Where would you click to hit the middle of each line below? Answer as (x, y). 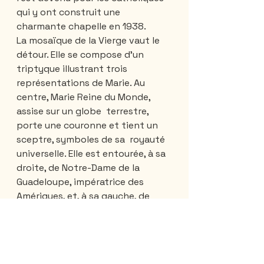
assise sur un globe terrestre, (84, 111)
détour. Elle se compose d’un (81, 54)
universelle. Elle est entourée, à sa (92, 153)
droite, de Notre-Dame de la (80, 167)
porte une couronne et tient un (88, 125)
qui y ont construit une (70, 12)
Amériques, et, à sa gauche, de (84, 196)
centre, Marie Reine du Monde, (85, 97)
